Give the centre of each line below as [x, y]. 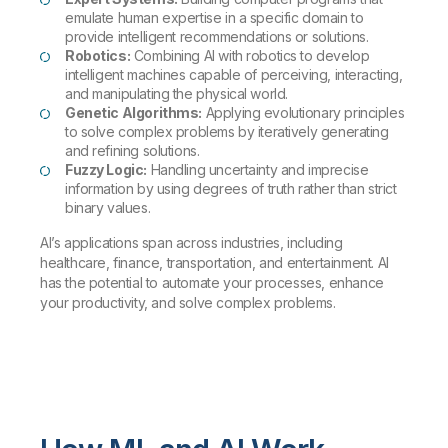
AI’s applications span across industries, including [191, 243]
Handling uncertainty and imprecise [257, 170]
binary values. [108, 208]
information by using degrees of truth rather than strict [231, 189]
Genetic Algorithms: [134, 113]
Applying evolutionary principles [303, 113]
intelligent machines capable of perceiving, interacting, [234, 75]
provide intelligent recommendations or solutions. [217, 37]
